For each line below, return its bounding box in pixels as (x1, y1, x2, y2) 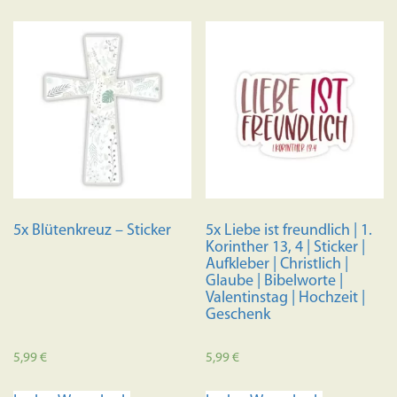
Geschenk (206, 307, 271, 324)
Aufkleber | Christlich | (206, 256, 349, 274)
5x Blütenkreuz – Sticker (13, 222, 171, 240)
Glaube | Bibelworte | (206, 273, 344, 291)
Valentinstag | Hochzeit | (206, 290, 366, 307)
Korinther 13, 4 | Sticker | (206, 239, 366, 257)
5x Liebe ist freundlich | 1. (206, 222, 373, 240)
